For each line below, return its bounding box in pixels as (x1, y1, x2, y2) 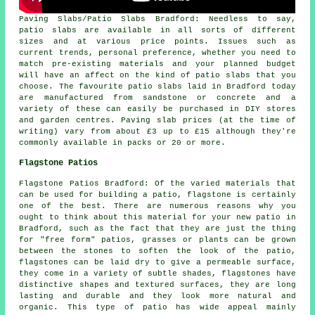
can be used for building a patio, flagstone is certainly (19, 191, 296, 200)
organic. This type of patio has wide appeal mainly (19, 303, 296, 312)
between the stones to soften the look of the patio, (19, 247, 296, 256)
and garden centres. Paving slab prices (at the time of (19, 116, 296, 125)
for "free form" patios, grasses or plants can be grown (19, 236, 296, 245)
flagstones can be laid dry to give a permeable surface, (19, 258, 296, 267)
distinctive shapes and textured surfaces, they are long (19, 281, 296, 290)
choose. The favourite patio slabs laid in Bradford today (19, 82, 296, 91)
